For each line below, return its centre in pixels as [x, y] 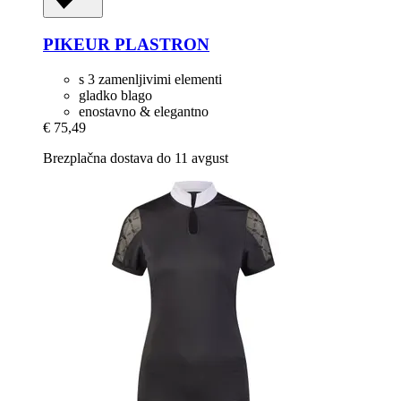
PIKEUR [77, 44]
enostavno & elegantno [144, 111]
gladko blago [115, 95]
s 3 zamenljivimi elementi [150, 79]
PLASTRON [160, 44]
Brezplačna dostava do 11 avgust [136, 158]
